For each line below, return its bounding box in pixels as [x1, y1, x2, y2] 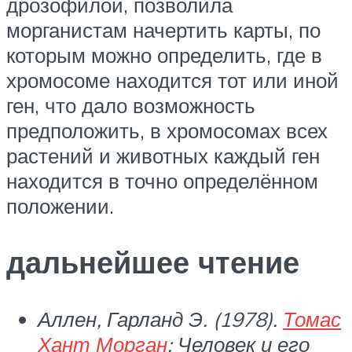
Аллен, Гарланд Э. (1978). [38, 306, 283, 332]
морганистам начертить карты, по [6, 16, 321, 42]
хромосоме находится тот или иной [6, 67, 339, 93]
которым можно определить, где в [6, 42, 322, 68]
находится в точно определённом [6, 167, 318, 193]
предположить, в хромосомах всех [6, 117, 328, 143]
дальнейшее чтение [6, 243, 299, 282]
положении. [6, 192, 114, 218]
